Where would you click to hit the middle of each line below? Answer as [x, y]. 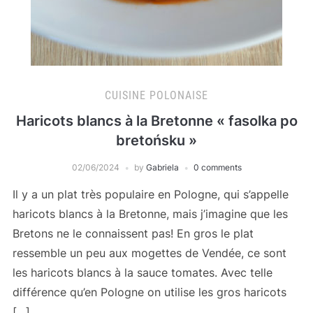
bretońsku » [156, 141]
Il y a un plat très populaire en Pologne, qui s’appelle [150, 195]
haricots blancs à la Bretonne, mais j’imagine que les [150, 214]
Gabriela [162, 168]
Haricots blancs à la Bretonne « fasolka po [156, 121]
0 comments [217, 168]
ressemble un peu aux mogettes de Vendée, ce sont [149, 253]
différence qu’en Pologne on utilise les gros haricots [149, 292]
